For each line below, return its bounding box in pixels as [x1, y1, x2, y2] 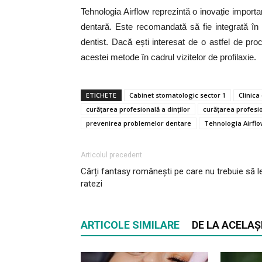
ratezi [81, 178, 102, 189]
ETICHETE [86, 91, 116, 99]
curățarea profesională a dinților [86, 105, 190, 113]
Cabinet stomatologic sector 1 [129, 91, 226, 99]
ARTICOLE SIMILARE [81, 219, 180, 231]
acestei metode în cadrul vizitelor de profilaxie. [81, 52, 256, 62]
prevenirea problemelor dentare [86, 119, 191, 127]
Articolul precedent [81, 151, 142, 159]
